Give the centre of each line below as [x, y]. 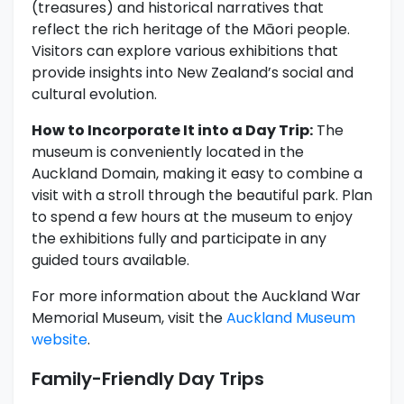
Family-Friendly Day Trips [148, 379]
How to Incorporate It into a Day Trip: [172, 131]
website [60, 340]
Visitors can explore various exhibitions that [185, 51]
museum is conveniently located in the [168, 152]
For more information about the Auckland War [196, 297]
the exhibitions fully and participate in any [179, 239]
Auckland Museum [291, 318]
